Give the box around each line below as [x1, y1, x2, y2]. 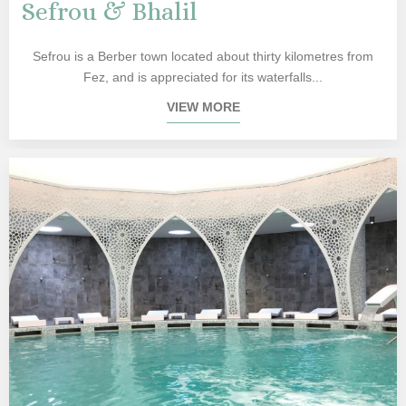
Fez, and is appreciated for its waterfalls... [83, 70, 323, 84]
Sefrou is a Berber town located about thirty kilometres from [33, 49, 373, 63]
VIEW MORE [166, 100, 240, 114]
